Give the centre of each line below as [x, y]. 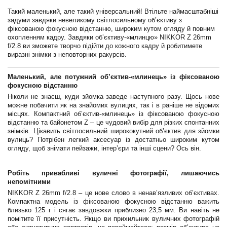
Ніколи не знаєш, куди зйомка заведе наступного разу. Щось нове [113, 97]
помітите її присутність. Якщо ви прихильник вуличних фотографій [113, 219]
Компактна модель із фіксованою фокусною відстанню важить [113, 201]
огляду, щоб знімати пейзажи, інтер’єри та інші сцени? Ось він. [104, 148]
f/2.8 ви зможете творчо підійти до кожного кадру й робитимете [105, 46]
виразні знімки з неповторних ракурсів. [67, 54]
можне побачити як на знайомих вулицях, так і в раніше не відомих [113, 105]
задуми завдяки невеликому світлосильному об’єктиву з [95, 20]
